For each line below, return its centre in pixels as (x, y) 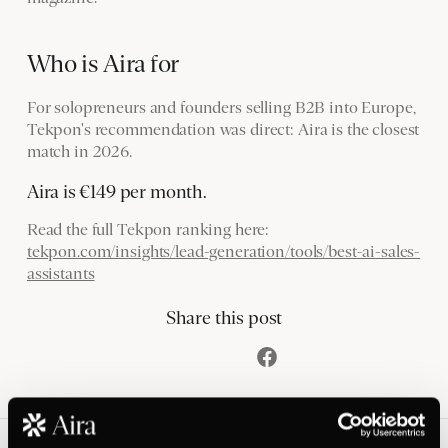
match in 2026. (79, 151)
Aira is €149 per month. (116, 191)
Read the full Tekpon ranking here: (148, 229)
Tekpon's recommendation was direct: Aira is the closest (223, 129)
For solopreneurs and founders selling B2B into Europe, (221, 107)
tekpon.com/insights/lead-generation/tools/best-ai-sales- (223, 251)
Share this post (224, 318)
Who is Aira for (102, 64)
